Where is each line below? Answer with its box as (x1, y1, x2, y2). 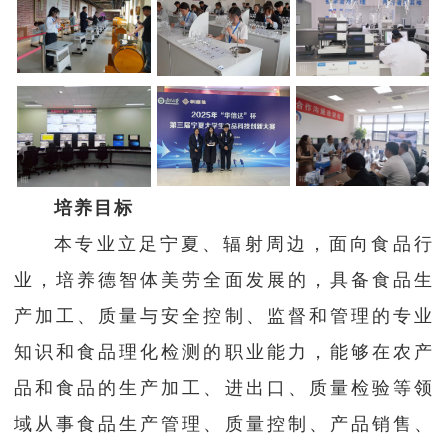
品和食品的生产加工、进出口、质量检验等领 (14, 378, 434, 399)
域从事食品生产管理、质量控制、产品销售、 (14, 414, 434, 435)
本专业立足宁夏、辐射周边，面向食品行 (54, 234, 434, 255)
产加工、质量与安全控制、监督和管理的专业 (14, 306, 434, 327)
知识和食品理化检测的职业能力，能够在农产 (14, 342, 434, 363)
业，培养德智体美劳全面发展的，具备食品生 (14, 270, 434, 291)
